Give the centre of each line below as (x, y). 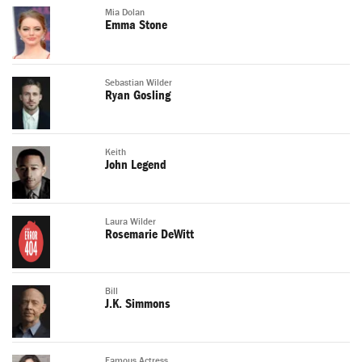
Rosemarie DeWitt (149, 235)
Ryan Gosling (138, 96)
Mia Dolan (125, 13)
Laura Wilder (130, 222)
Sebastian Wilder (139, 83)
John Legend (136, 165)
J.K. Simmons (138, 304)
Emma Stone (136, 25)
